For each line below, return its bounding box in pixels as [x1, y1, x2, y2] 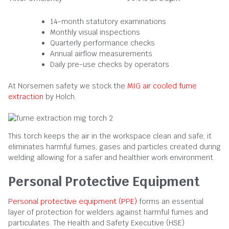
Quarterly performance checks [50, 38, 155, 48]
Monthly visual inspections [50, 27, 140, 37]
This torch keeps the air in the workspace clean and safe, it [8, 131, 212, 141]
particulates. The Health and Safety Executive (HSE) [8, 218, 185, 227]
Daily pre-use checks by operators [50, 59, 169, 69]
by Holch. [43, 91, 76, 101]
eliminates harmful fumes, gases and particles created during [8, 142, 221, 151]
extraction [8, 91, 43, 101]
